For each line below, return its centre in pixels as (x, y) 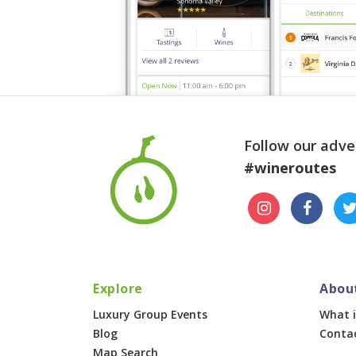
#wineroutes (290, 167)
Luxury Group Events (150, 314)
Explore (118, 288)
